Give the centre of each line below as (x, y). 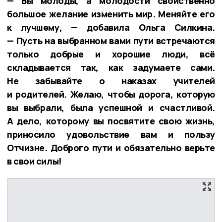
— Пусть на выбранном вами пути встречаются (111, 40)
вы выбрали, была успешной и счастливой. (111, 107)
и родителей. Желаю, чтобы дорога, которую (111, 94)
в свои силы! (34, 161)
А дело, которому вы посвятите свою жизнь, (111, 121)
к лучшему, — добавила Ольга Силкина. (111, 27)
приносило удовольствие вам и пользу (111, 134)
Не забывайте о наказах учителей (111, 81)
